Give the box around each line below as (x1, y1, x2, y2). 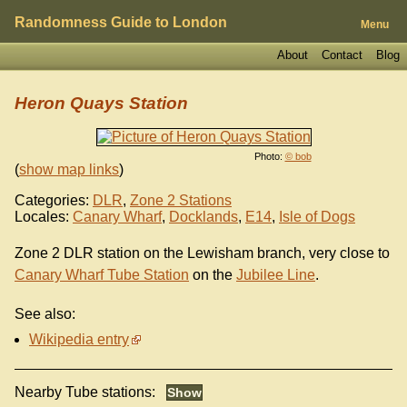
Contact (321, 47, 362, 62)
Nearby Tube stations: (15, 384, 159, 401)
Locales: (15, 208, 69, 224)
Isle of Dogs (279, 208, 355, 224)
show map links (19, 161, 119, 177)
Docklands (169, 208, 238, 224)
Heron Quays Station (15, 94, 188, 114)
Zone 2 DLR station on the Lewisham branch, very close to (15, 245, 390, 262)
